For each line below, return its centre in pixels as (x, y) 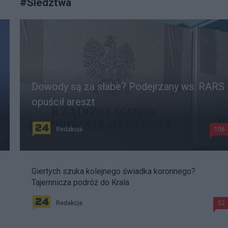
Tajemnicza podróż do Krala (80, 183)
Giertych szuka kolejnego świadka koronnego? (113, 172)
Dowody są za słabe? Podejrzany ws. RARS (128, 87)
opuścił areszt (63, 102)
